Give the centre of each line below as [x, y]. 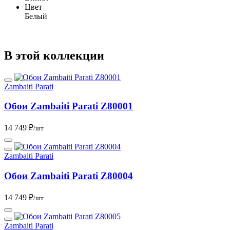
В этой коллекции [54, 55]
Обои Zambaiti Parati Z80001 [69, 106]
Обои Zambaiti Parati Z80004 [69, 176]
